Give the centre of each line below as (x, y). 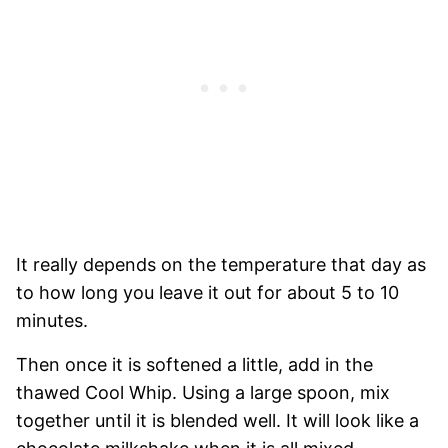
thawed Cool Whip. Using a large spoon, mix (203, 392)
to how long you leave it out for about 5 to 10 (207, 292)
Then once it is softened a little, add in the (194, 364)
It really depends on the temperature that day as (221, 264)
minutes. (54, 320)
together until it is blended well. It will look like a (217, 420)
